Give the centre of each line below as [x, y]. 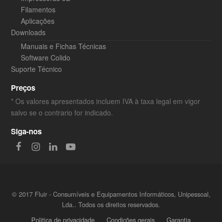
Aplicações [38, 21]
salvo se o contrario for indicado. [62, 113]
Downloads [28, 32]
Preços [23, 88]
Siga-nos [27, 132]
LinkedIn [74, 146]
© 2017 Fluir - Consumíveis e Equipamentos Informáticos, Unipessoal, [111, 194]
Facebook [39, 146]
